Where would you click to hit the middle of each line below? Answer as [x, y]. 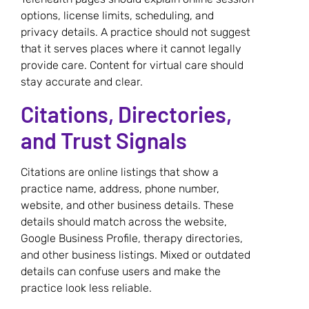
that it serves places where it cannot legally [131, 49]
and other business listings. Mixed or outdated [136, 255]
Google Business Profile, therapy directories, [132, 238]
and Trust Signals [104, 140]
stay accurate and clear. [82, 82]
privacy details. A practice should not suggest [136, 32]
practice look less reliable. [86, 288]
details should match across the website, [124, 221]
